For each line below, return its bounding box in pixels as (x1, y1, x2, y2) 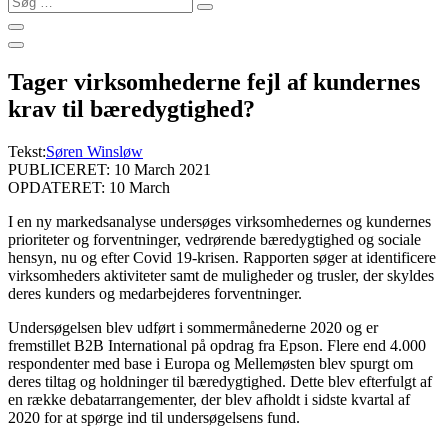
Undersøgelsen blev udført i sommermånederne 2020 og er (8, 318, 378, 336)
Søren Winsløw (46, 142, 143, 160)
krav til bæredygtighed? (8, 95, 255, 122)
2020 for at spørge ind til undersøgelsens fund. (8, 408, 300, 426)
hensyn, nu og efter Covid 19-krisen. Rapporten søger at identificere (8, 248, 436, 266)
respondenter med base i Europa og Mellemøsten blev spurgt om (8, 354, 413, 372)
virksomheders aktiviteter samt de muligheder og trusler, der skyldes (8, 266, 434, 284)
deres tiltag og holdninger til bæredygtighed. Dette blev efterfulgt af (8, 372, 432, 390)
